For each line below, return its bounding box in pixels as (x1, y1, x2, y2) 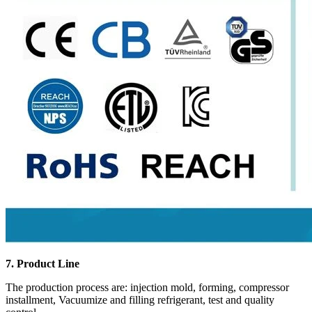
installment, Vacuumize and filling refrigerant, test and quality (6, 293, 274, 306)
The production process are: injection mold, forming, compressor (6, 281, 289, 293)
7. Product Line (6, 257, 79, 270)
